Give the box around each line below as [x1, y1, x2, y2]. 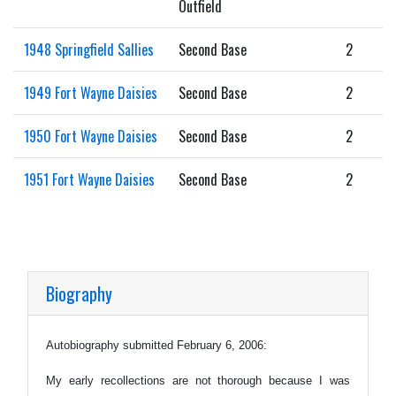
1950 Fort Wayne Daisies [24, 125, 157, 147]
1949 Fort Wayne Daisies [24, 81, 157, 103]
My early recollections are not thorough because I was [46, 373, 350, 387]
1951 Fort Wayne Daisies [24, 168, 155, 190]
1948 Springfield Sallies [24, 38, 154, 60]
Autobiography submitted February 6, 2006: [46, 338, 267, 352]
